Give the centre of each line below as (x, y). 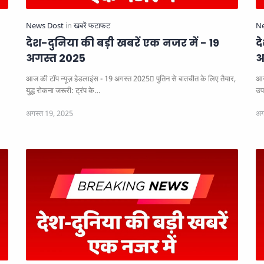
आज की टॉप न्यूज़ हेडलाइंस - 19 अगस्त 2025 (88, 79)
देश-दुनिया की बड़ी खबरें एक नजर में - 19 (123, 43)
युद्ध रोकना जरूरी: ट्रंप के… (63, 91)
